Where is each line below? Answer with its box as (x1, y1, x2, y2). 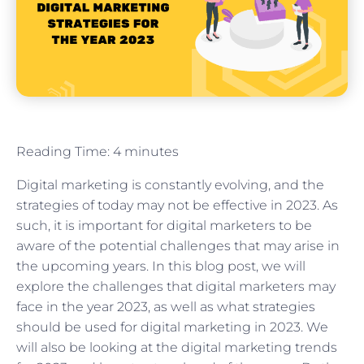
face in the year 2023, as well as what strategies (16, 299, 315, 315)
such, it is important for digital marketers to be (16, 218, 312, 234)
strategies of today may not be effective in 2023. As (16, 197, 338, 214)
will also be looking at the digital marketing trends (16, 340, 337, 356)
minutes (124, 144, 179, 160)
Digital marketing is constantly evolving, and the (16, 177, 324, 193)
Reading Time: (16, 144, 113, 160)
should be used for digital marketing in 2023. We (16, 319, 328, 336)
